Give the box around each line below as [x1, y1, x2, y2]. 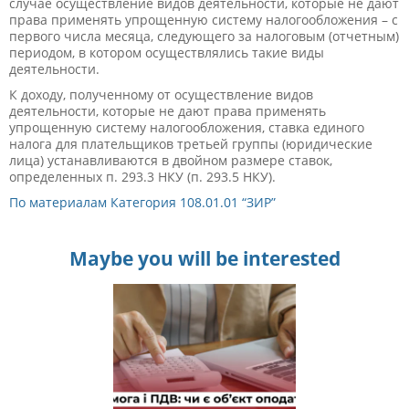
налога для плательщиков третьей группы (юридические [9, 134, 372, 152]
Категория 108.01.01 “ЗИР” [110, 193, 276, 211]
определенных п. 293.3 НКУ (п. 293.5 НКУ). [9, 167, 276, 185]
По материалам [9, 193, 110, 211]
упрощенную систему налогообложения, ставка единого [9, 118, 364, 136]
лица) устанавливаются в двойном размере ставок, [9, 151, 332, 169]
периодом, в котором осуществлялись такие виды [9, 43, 324, 61]
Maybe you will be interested [68, 245, 341, 271]
